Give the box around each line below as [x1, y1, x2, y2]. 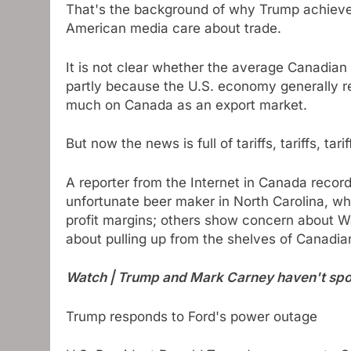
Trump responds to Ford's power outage [66, 308, 317, 324]
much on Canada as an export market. [66, 96, 307, 113]
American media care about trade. [66, 20, 281, 37]
